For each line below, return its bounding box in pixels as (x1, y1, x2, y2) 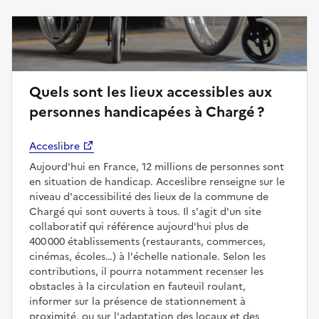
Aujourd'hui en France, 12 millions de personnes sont (29, 159, 284, 174)
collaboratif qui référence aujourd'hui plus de (29, 219, 249, 234)
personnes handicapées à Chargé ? (29, 100, 264, 122)
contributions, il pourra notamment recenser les (29, 263, 263, 279)
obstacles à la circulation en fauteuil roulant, (29, 278, 246, 294)
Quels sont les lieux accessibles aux (29, 80, 272, 103)
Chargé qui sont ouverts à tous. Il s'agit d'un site (29, 204, 261, 219)
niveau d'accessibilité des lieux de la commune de (29, 189, 268, 204)
